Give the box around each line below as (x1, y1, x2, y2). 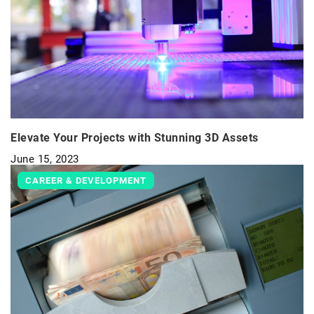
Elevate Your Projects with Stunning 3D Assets (11, 131, 259, 145)
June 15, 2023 (11, 153, 79, 166)
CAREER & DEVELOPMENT (25, 175, 146, 186)
